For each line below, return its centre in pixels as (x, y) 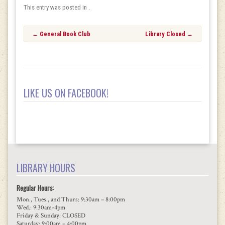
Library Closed (166, 34)
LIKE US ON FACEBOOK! (66, 93)
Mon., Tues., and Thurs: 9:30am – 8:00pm (71, 199)
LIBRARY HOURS (46, 168)
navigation (55, 46)
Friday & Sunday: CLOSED (51, 215)
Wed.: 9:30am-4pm (41, 207)
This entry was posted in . (57, 8)
